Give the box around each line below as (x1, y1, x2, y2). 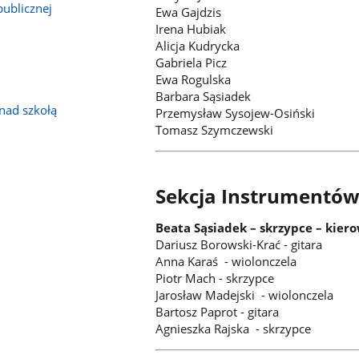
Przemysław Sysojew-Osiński (155, 105, 316, 122)
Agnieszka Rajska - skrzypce (155, 321, 312, 337)
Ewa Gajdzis (155, 4, 222, 21)
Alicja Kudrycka (155, 38, 240, 54)
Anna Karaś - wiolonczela (155, 253, 297, 270)
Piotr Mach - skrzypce (155, 270, 275, 287)
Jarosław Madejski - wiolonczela (155, 287, 334, 304)
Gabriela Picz (155, 54, 228, 71)
